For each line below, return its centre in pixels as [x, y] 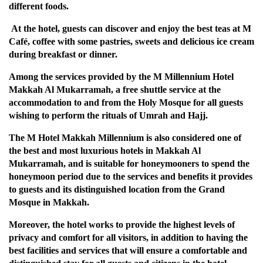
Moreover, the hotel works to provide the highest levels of [122, 225]
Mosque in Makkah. [49, 203]
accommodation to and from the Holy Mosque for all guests [126, 103]
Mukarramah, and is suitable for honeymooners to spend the [129, 164]
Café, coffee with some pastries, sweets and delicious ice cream [131, 42]
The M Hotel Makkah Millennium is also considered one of [125, 138]
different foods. [39, 6]
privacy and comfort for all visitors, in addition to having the [128, 238]
